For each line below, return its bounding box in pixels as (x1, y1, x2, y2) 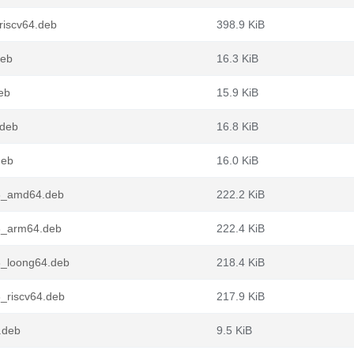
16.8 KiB (217, 120, 258, 133)
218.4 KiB (217, 256, 265, 269)
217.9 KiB (217, 290, 265, 303)
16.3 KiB (217, 52, 258, 65)
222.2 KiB (217, 188, 265, 201)
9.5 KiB (217, 324, 252, 337)
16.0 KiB (217, 154, 258, 167)
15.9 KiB (217, 86, 258, 99)
